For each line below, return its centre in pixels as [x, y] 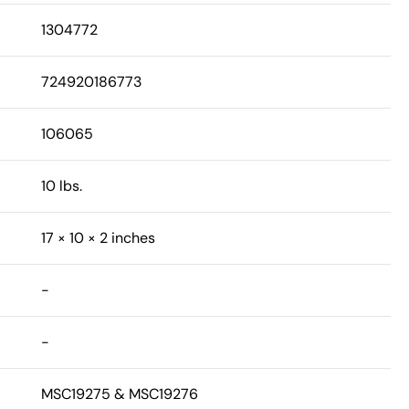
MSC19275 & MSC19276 [119, 394]
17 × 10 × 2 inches [98, 238]
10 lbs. [61, 186]
